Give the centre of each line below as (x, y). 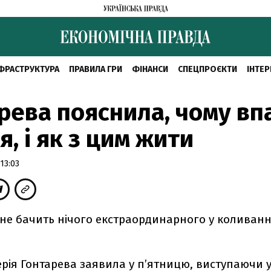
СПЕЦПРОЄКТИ (207, 69)
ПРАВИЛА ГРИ (95, 69)
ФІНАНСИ (150, 69)
